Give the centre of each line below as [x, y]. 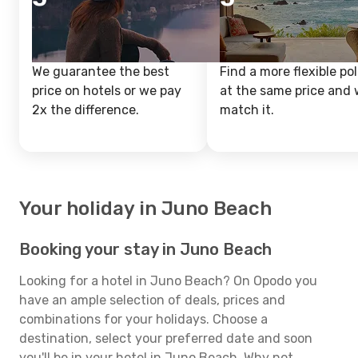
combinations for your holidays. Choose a [143, 319]
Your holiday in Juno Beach [145, 209]
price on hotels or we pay [107, 91]
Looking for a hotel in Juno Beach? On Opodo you [168, 281]
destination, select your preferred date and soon [166, 338]
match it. [247, 110]
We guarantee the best [101, 72]
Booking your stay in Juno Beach [145, 249]
